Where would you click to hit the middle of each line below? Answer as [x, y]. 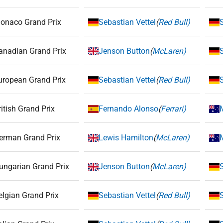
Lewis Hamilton [126, 138]
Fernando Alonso [129, 109]
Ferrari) [174, 109]
